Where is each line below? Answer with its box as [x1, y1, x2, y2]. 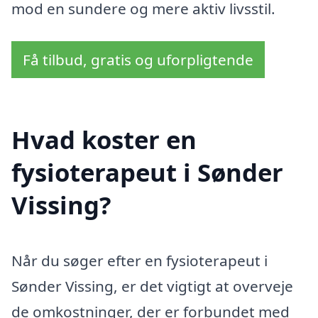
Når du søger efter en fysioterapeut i [11, 251, 268, 271]
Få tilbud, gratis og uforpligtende [23, 49, 253, 70]
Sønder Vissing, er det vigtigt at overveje [11, 276, 293, 297]
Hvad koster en [11, 123, 197, 157]
